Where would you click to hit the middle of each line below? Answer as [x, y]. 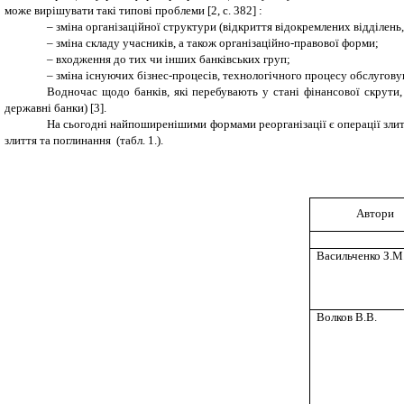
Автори [375, 214]
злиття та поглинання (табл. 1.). [84, 141]
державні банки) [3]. [55, 108]
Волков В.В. [346, 317]
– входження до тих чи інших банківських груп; [169, 60]
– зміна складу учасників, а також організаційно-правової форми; [213, 43]
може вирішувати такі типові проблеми [106, 11]
